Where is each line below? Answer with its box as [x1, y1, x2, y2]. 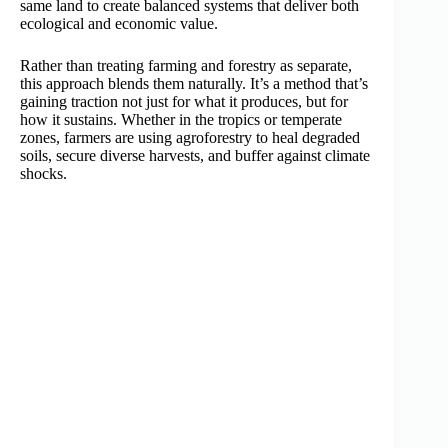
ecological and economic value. [20, 15, 218, 33]
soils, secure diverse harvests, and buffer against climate [20, 147, 370, 165]
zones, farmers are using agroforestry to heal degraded [20, 129, 360, 147]
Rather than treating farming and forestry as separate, [20, 57, 352, 75]
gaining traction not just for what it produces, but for [20, 93, 348, 111]
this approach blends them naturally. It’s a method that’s [20, 75, 368, 93]
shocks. [20, 165, 67, 183]
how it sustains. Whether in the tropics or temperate [20, 111, 342, 129]
